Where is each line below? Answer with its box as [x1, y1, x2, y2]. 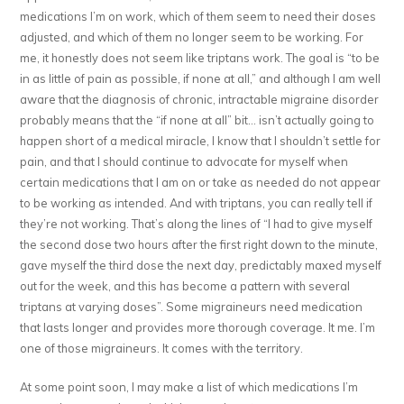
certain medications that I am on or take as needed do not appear [20, 175, 381, 190]
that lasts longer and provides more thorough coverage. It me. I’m [20, 320, 376, 335]
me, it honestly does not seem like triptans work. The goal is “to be [20, 50, 381, 66]
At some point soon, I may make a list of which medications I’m [20, 380, 359, 395]
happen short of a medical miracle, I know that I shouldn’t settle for [20, 133, 381, 149]
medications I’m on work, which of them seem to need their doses [20, 9, 377, 24]
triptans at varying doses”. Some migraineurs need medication [20, 299, 363, 315]
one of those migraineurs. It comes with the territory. [20, 341, 304, 356]
